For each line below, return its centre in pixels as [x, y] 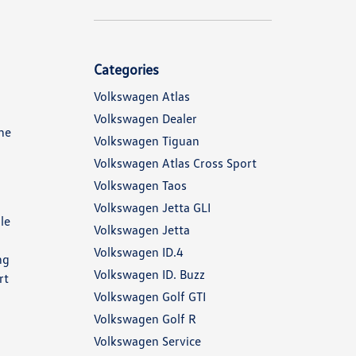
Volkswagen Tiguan [147, 141]
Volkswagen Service [148, 341]
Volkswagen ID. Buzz [150, 274]
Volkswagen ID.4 [139, 252]
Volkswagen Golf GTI [150, 296]
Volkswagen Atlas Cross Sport [176, 163]
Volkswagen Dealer [146, 118]
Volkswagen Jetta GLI [153, 207]
